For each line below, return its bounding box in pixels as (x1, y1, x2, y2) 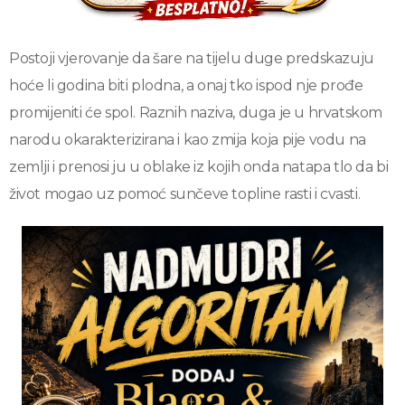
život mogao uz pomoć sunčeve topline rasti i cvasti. (9, 184, 361, 202)
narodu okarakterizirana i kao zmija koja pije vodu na (9, 130, 366, 148)
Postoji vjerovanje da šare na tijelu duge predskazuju (9, 49, 374, 67)
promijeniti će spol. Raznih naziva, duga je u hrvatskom (9, 103, 383, 121)
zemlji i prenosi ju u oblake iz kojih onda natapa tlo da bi (9, 157, 389, 175)
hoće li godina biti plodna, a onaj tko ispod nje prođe (9, 76, 363, 94)
